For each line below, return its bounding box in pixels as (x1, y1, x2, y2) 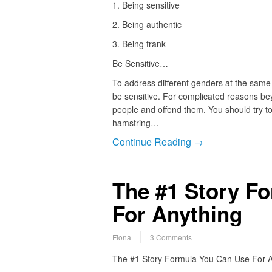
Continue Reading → (112, 135, 203, 149)
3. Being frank (112, 38, 166, 50)
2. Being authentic (112, 18, 182, 31)
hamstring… (112, 117, 159, 129)
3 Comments (149, 232, 192, 243)
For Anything (112, 199, 242, 229)
